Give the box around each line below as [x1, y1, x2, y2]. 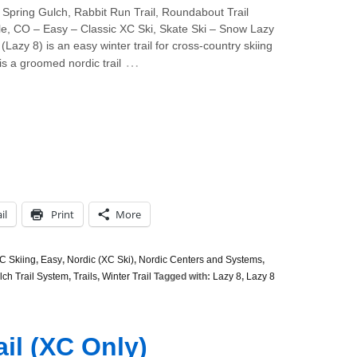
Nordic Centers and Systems [139, 253, 262, 265]
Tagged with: [151, 270, 213, 282]
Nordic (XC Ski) [67, 253, 134, 265]
